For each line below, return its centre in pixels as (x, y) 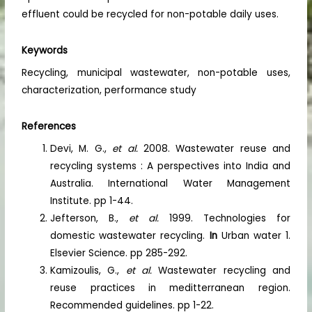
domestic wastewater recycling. (130, 235)
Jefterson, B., (90, 218)
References (49, 126)
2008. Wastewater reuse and (217, 148)
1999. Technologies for (230, 218)
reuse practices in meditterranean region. (170, 288)
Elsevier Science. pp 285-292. (119, 253)
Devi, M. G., (81, 148)
